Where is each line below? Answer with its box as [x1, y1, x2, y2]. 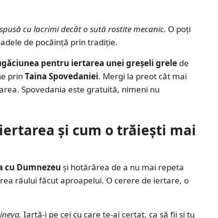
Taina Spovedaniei [25, 70, 98, 82]
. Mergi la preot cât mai [98, 70, 187, 82]
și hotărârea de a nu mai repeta [61, 161, 184, 173]
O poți [166, 23, 191, 35]
